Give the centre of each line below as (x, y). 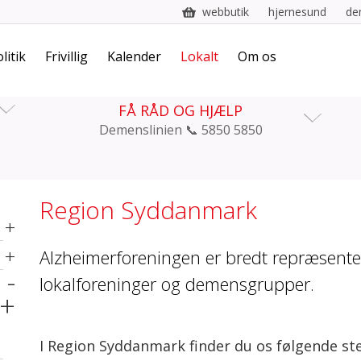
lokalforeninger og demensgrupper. (177, 284)
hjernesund (297, 12)
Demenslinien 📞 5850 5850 (180, 130)
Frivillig (66, 56)
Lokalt (199, 56)
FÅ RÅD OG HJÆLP (180, 110)
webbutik (226, 12)
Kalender (134, 56)
